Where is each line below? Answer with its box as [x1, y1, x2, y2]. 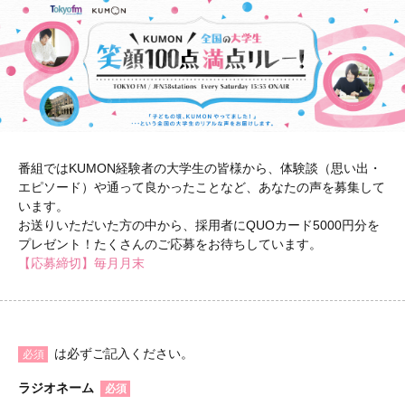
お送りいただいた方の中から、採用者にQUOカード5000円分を [18, 217, 380, 232]
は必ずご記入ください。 [54, 345, 193, 361]
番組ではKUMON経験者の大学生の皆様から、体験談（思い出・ [18, 160, 381, 175]
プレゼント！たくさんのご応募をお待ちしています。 [18, 236, 322, 251]
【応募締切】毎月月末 [18, 255, 145, 270]
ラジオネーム [18, 380, 94, 395]
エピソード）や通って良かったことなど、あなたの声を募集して [18, 179, 385, 194]
